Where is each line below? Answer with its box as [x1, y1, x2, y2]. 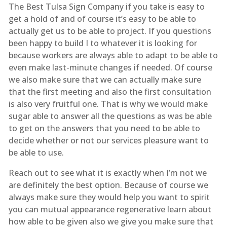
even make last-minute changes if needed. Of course [8, 61, 212, 73]
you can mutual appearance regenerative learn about [8, 203, 211, 215]
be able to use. [8, 146, 64, 158]
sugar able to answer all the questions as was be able [8, 110, 212, 122]
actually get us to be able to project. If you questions [8, 25, 211, 36]
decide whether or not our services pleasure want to [8, 134, 209, 146]
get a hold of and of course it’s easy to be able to [8, 13, 196, 24]
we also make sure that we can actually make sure [8, 73, 201, 85]
